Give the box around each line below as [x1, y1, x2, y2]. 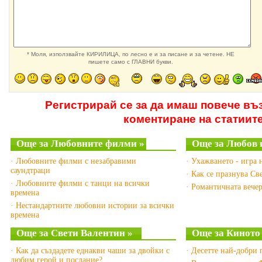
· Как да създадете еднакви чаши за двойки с [10, 246, 170, 255]
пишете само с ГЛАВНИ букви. [88, 58, 173, 65]
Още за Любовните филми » [16, 138, 144, 149]
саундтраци [10, 166, 50, 175]
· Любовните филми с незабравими [10, 157, 136, 166]
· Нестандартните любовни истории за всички [10, 201, 174, 210]
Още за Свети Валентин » [16, 227, 133, 239]
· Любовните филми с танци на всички [10, 179, 150, 188]
